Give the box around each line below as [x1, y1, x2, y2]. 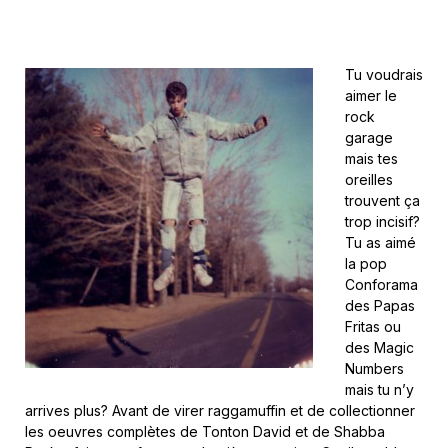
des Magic [344, 339, 414, 357]
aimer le [344, 87, 397, 105]
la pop [344, 255, 387, 273]
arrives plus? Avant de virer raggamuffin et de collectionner [25, 402, 415, 420]
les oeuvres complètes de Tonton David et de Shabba [25, 423, 385, 441]
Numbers [344, 360, 404, 378]
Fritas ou [344, 318, 401, 336]
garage [344, 129, 393, 147]
